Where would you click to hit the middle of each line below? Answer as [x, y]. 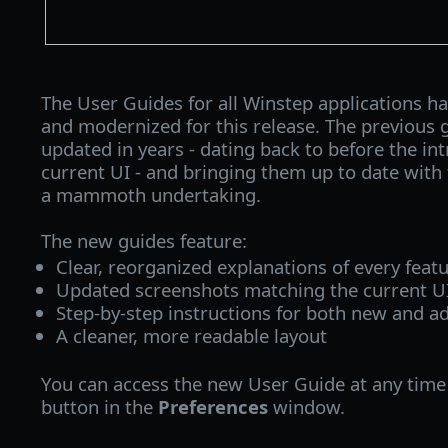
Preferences [212, 407]
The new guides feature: [143, 240]
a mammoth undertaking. [150, 194]
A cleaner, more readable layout [192, 335]
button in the [99, 407]
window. [306, 407]
